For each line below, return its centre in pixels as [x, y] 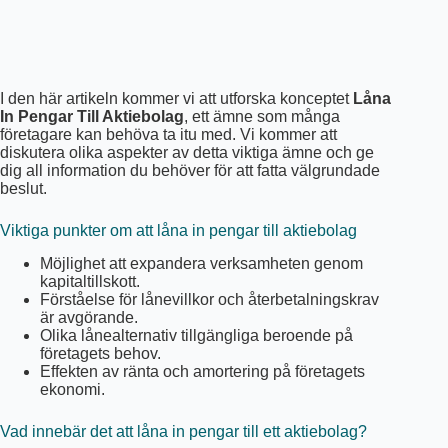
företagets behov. [100, 353]
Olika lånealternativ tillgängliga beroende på [196, 335]
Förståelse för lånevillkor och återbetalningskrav [209, 299]
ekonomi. [72, 389]
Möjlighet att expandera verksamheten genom [201, 263]
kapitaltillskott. [90, 281]
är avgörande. [89, 317]
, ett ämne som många [262, 116]
